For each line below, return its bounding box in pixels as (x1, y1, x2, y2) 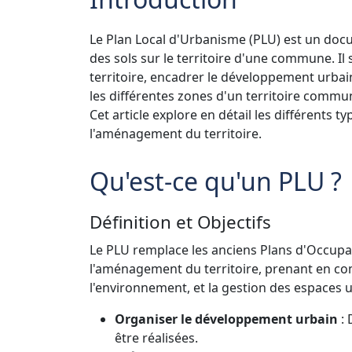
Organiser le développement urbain (115, 310, 338, 328)
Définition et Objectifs (90, 209, 271, 234)
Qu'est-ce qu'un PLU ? (90, 163, 342, 198)
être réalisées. (115, 328, 198, 346)
